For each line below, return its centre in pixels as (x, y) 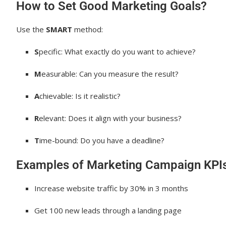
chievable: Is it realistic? (80, 96)
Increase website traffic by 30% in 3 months (111, 188)
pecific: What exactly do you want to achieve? (117, 51)
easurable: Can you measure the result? (110, 74)
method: (88, 29)
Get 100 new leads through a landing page (108, 210)
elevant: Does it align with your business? (110, 118)
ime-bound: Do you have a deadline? (102, 140)
